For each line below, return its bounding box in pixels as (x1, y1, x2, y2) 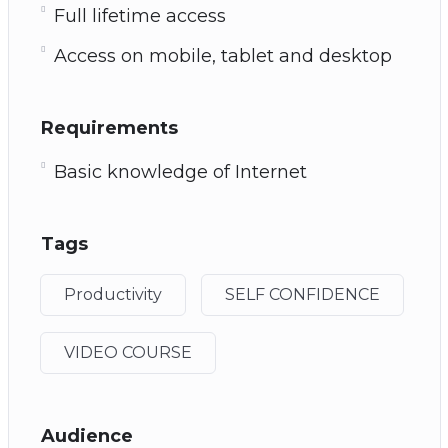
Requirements (40, 116, 178, 139)
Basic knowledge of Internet (53, 160, 307, 183)
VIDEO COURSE (63, 342, 192, 362)
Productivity (63, 284, 162, 304)
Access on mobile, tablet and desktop (53, 44, 392, 67)
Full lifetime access (53, 4, 226, 27)
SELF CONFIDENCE (224, 284, 380, 304)
